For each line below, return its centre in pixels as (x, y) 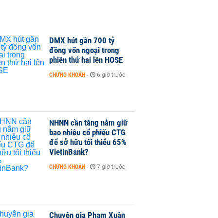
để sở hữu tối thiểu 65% (88, 142)
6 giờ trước (111, 75)
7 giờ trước (111, 167)
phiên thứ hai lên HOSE (86, 60)
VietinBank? (69, 152)
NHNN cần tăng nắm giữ (88, 123)
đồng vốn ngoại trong (84, 50)
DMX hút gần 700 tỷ (82, 40)
